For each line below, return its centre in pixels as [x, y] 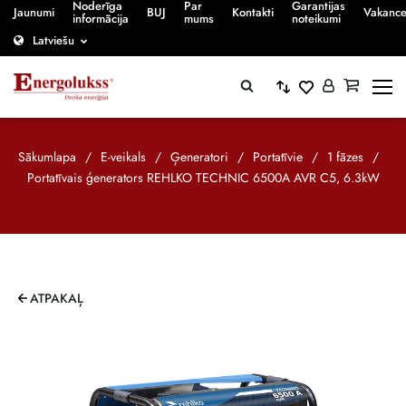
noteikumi [316, 19]
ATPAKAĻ [57, 298]
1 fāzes [345, 157]
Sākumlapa [47, 157]
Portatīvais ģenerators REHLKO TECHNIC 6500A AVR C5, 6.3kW [203, 178]
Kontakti [253, 12]
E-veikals [123, 157]
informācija [101, 19]
